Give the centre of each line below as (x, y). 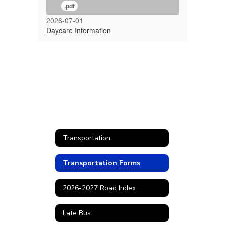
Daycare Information (79, 30)
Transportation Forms (101, 163)
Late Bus (77, 213)
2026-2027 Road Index (99, 188)
